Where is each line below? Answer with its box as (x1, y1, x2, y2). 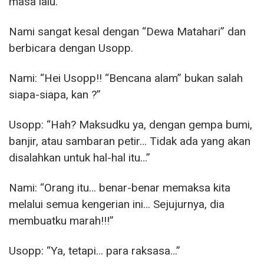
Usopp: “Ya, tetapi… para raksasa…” (9, 244, 180, 258)
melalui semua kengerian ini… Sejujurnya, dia (9, 197, 225, 212)
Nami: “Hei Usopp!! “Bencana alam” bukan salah (9, 71, 243, 85)
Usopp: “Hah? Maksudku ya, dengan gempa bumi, (9, 118, 252, 132)
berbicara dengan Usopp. (9, 41, 133, 55)
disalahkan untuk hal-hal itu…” (9, 151, 150, 165)
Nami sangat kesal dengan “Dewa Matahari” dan (9, 25, 246, 39)
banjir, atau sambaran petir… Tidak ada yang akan (9, 134, 250, 148)
